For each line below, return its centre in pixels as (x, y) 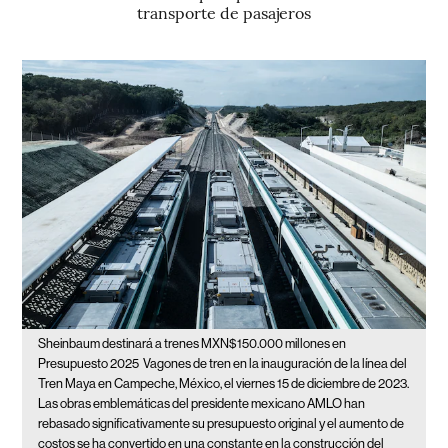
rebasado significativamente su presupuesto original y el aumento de (221, 423)
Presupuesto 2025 (89, 363)
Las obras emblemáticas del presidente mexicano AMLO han (202, 403)
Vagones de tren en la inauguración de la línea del (275, 363)
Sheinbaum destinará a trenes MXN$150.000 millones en (192, 343)
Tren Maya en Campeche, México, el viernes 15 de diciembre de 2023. (224, 383)
